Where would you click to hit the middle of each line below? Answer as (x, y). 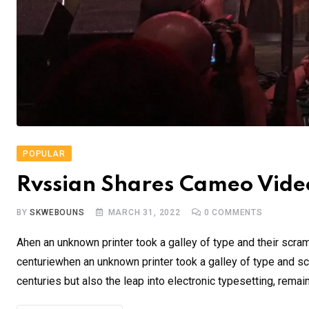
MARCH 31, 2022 (144, 213)
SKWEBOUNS (57, 213)
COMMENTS (236, 213)
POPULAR (44, 154)
